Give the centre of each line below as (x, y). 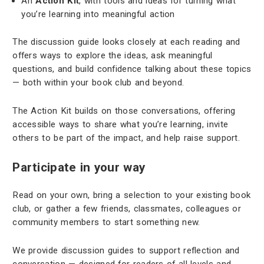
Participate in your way (79, 167)
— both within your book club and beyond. (98, 83)
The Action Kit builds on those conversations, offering (124, 110)
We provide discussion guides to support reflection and (126, 250)
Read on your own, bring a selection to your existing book (132, 195)
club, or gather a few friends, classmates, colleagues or (127, 209)
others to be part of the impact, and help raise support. (126, 138)
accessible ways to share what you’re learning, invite (121, 124)
